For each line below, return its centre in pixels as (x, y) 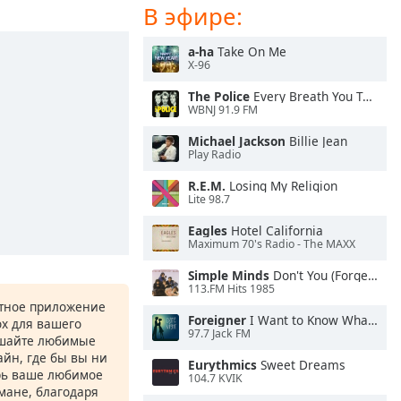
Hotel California (275, 230)
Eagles (208, 230)
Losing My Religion (282, 186)
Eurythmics (222, 365)
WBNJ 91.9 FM (223, 110)
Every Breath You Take (306, 96)
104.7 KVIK (215, 379)
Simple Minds (229, 275)
